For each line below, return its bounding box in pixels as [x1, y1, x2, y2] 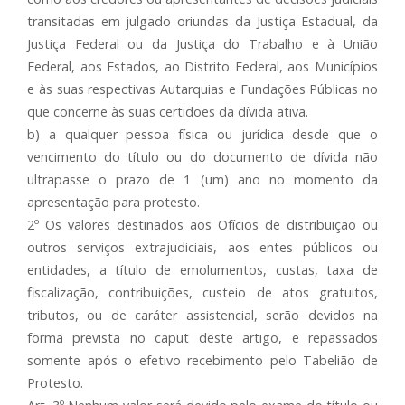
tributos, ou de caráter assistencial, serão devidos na [27, 306, 378, 324]
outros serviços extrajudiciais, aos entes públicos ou [27, 239, 378, 256]
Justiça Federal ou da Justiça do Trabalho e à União [27, 35, 378, 52]
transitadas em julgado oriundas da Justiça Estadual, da [27, 13, 378, 30]
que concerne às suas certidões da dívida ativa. [27, 103, 308, 120]
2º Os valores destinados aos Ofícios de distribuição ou [27, 216, 378, 233]
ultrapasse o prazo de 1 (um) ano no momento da [27, 171, 378, 188]
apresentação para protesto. [27, 193, 200, 211]
